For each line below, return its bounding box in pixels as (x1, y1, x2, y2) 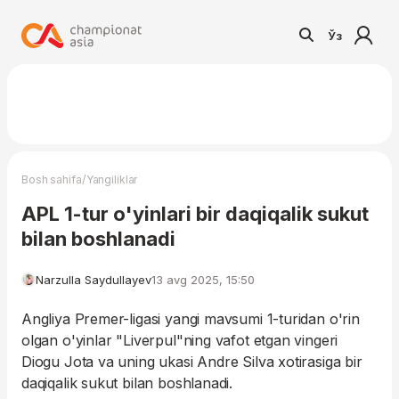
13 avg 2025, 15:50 (151, 273, 255, 287)
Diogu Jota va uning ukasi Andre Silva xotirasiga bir (21, 353, 362, 370)
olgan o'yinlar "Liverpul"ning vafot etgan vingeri (21, 331, 338, 349)
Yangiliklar (85, 173, 138, 186)
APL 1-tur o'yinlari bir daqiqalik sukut (21, 202, 369, 225)
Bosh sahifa (21, 173, 82, 186)
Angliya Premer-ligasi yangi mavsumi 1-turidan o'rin (21, 310, 360, 328)
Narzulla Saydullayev (36, 273, 151, 287)
